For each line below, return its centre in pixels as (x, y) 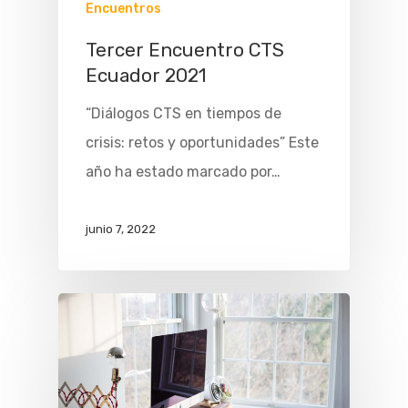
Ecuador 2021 (146, 76)
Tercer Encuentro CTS (185, 51)
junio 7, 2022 (121, 229)
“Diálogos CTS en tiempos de (184, 114)
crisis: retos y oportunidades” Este (202, 143)
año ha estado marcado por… (183, 172)
